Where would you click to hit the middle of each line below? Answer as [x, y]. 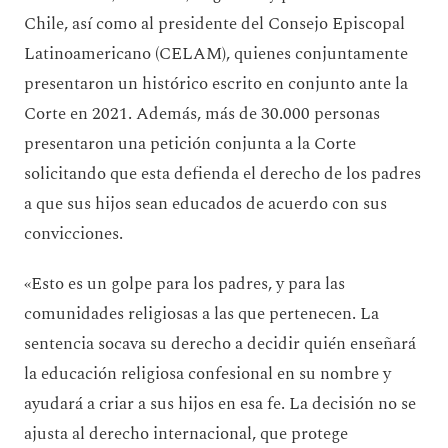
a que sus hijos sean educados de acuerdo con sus [205, 203]
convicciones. [77, 233]
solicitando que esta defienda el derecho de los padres [222, 173]
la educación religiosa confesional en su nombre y [207, 373]
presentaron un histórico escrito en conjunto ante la [216, 83]
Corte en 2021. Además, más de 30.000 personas [202, 113]
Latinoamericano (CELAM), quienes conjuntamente [216, 53]
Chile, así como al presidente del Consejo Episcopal [214, 23]
